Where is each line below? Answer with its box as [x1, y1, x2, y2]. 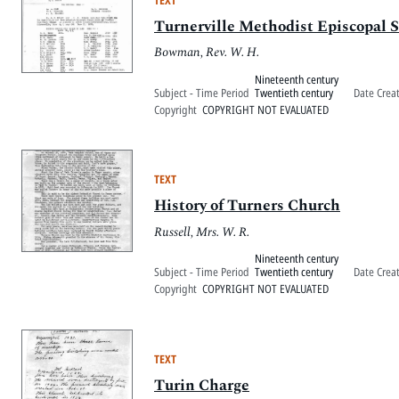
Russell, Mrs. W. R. [154, 222, 249, 242]
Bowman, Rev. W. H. [154, 43, 259, 63]
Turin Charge [154, 373, 249, 397]
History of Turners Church [154, 194, 340, 218]
